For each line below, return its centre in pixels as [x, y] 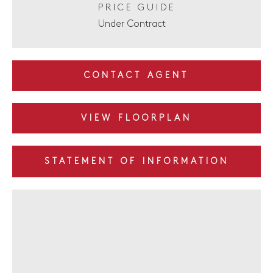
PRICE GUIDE [136, 8]
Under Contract [132, 24]
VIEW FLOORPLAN [136, 118]
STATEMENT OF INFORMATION [136, 161]
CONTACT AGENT [136, 76]
